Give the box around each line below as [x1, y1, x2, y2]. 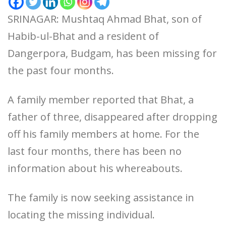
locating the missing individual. [8, 208, 155, 222]
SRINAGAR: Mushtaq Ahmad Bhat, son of [8, 12, 202, 26]
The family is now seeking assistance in [8, 191, 194, 205]
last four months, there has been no [8, 144, 182, 158]
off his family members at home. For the [8, 127, 199, 141]
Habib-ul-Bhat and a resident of [8, 29, 159, 43]
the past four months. [8, 64, 114, 78]
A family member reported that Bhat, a [8, 93, 194, 107]
